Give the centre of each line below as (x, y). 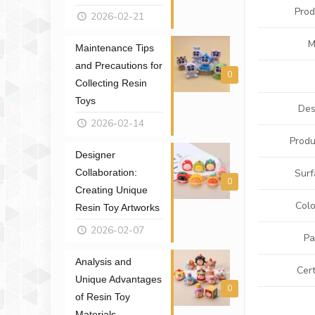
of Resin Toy (103, 297)
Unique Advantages (118, 279)
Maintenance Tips (115, 48)
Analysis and (103, 262)
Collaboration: (106, 172)
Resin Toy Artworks (117, 207)
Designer (95, 155)
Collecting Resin (111, 83)
